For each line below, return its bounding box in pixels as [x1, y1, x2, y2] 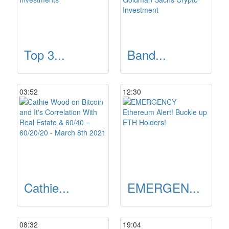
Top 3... [24, 45, 65, 63]
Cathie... [24, 178, 70, 196]
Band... [127, 45, 166, 63]
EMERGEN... [127, 178, 200, 196]
